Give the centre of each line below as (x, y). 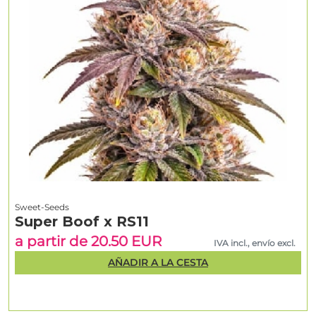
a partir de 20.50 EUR (88, 241)
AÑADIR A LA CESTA (158, 263)
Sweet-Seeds (42, 207)
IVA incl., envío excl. (255, 243)
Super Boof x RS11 (82, 221)
